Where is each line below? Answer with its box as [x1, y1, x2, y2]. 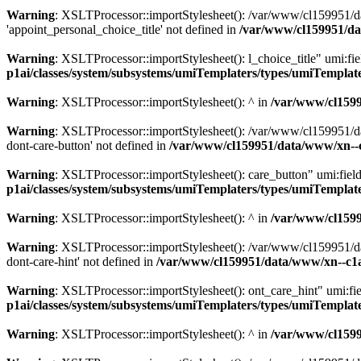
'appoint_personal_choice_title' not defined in [6, 23, 239, 36]
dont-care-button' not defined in [6, 139, 169, 152]
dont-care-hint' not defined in [6, 255, 156, 268]
